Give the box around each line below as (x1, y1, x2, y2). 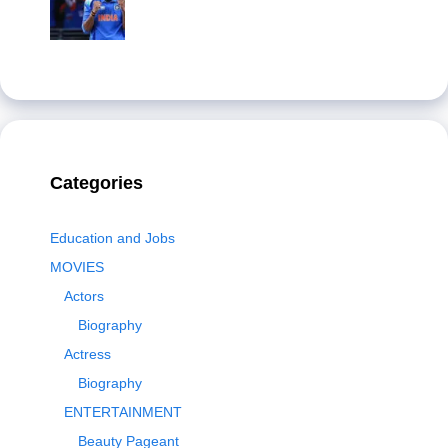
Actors (64, 288, 104, 305)
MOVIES (50, 259, 104, 276)
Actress (64, 346, 111, 363)
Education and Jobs (50, 230, 175, 247)
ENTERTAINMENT (64, 404, 182, 421)
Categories (50, 173, 143, 194)
